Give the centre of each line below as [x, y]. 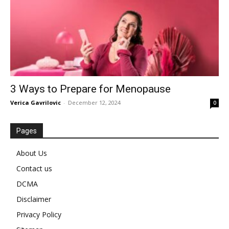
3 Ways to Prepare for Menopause [90, 89]
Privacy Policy [39, 215]
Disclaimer [34, 199]
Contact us [34, 169]
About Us [32, 153]
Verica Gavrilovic [36, 103]
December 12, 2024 [94, 103]
